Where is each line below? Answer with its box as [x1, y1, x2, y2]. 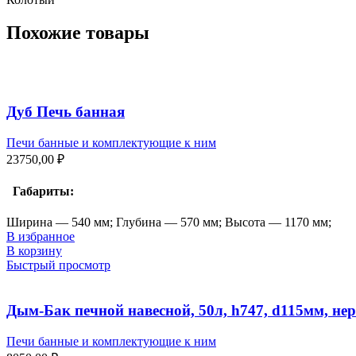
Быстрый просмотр [6, 258, 110, 273]
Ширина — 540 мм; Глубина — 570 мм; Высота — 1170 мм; [6, 215, 331, 230]
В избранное [6, 230, 75, 244]
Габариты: [6, 184, 74, 199]
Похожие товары [6, 22, 149, 44]
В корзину [6, 244, 62, 258]
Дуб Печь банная [6, 103, 125, 121]
